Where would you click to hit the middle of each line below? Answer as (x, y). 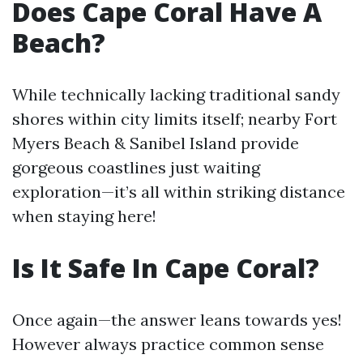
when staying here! (84, 216)
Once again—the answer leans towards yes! (177, 320)
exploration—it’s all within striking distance (179, 192)
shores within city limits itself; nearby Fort (175, 119)
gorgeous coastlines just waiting (136, 167)
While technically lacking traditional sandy (176, 94)
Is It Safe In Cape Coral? (166, 268)
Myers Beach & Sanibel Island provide (156, 143)
